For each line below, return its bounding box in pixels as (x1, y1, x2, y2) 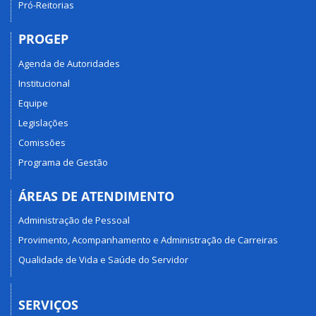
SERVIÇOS (18, 296, 78, 313)
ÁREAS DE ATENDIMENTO (18, 187, 174, 205)
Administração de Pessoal (18, 214, 130, 226)
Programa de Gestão (18, 155, 108, 169)
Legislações (18, 116, 68, 129)
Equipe (18, 96, 48, 109)
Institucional (18, 76, 70, 90)
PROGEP (18, 30, 68, 47)
